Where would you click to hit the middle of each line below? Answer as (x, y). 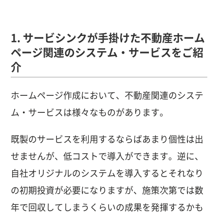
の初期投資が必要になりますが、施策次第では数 (107, 191)
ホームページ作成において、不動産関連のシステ (107, 95)
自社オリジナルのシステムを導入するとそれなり (107, 173)
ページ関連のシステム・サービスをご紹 (107, 52)
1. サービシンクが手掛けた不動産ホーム (108, 38)
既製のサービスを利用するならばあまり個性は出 (107, 139)
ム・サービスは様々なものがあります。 (90, 112)
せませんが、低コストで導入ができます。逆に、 (107, 156)
